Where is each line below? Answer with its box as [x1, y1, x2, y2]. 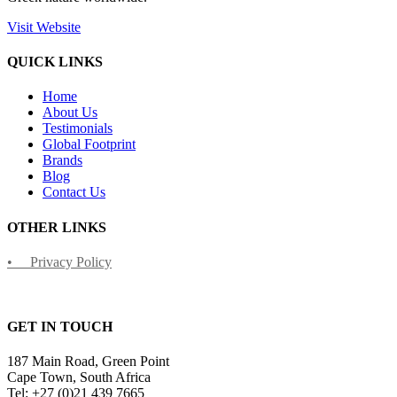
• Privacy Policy [7, 253, 112, 269]
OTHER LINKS [7, 219, 106, 235]
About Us [43, 105, 97, 121]
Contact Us [43, 184, 105, 200]
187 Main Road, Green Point [7, 354, 169, 370]
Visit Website [7, 19, 81, 35]
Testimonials [43, 121, 113, 136]
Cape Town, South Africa [7, 370, 151, 385]
